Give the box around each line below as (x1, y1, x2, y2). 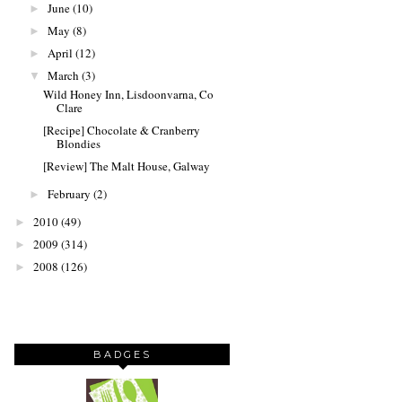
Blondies (57, 135, 101, 152)
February (47, 185, 91, 202)
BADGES (92, 348, 152, 362)
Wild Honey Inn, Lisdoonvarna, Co (43, 86, 214, 103)
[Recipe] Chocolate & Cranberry (43, 121, 201, 138)
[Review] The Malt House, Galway (43, 157, 211, 174)
